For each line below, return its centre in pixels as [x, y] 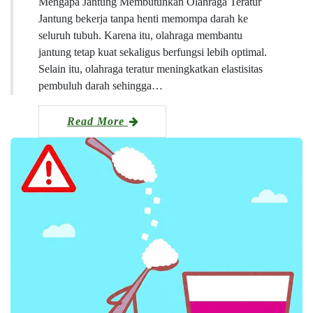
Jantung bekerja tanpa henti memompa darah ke [143, 18]
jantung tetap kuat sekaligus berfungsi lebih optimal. [153, 52]
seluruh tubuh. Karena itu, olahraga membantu [140, 35]
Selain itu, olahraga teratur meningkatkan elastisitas [151, 68]
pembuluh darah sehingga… [101, 85]
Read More [97, 121]
